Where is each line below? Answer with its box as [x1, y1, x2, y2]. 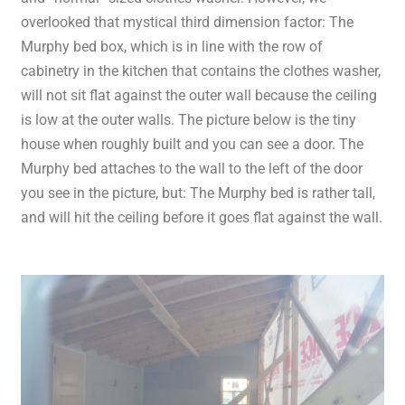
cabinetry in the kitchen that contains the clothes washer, [21, 62, 381, 80]
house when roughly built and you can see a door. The [21, 136, 364, 153]
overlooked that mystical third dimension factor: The [21, 14, 354, 31]
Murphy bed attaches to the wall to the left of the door [21, 160, 363, 177]
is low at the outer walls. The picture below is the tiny [21, 111, 357, 128]
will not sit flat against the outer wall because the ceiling [21, 87, 378, 104]
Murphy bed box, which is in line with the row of [21, 38, 324, 55]
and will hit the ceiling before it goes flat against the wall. [21, 209, 383, 226]
